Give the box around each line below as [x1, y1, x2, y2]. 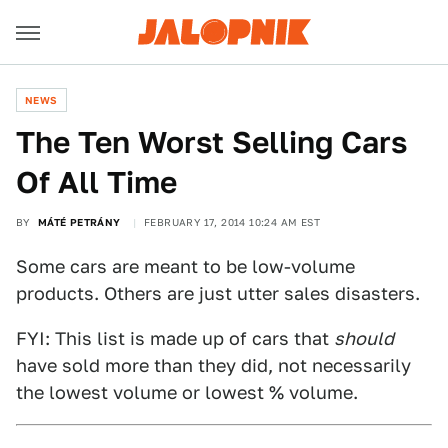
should [334, 328, 394, 349]
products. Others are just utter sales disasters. [16, 283, 420, 304]
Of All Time [16, 164, 177, 200]
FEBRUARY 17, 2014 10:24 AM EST [144, 216, 321, 228]
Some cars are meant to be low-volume [16, 256, 355, 277]
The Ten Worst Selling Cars [16, 124, 407, 160]
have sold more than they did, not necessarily [16, 355, 411, 376]
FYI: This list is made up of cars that [16, 328, 334, 349]
